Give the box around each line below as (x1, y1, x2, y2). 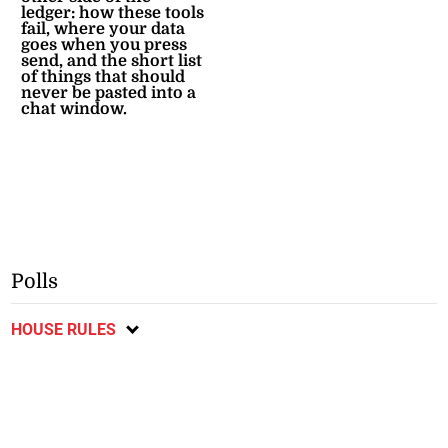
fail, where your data (21, 20, 186, 39)
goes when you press (21, 36, 188, 55)
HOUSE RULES (11, 319, 117, 339)
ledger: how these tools (21, 4, 205, 23)
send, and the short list (21, 52, 203, 71)
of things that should (21, 68, 186, 87)
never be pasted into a (21, 84, 197, 103)
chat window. (21, 100, 128, 119)
